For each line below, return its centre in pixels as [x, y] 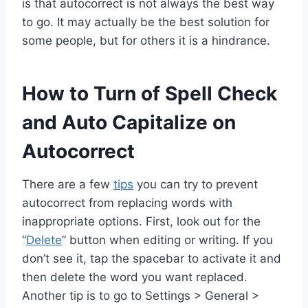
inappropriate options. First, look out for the [141, 221]
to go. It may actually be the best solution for [146, 22]
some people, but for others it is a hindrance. [146, 40]
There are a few [68, 184]
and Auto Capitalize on [129, 122]
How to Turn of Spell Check [150, 93]
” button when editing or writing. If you [167, 240]
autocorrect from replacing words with [127, 202]
